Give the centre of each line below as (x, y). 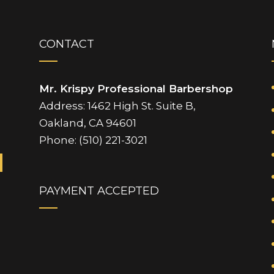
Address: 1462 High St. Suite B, (117, 106)
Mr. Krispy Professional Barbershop (136, 89)
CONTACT (66, 44)
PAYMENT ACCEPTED (99, 191)
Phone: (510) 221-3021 (93, 140)
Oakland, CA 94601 (87, 123)
